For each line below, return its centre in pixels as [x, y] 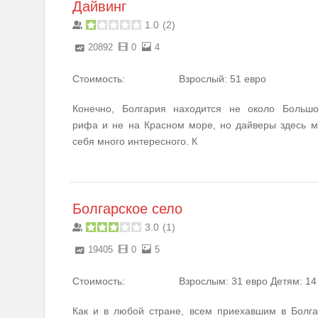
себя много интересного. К [135, 141]
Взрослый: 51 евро [223, 78]
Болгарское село [127, 208]
